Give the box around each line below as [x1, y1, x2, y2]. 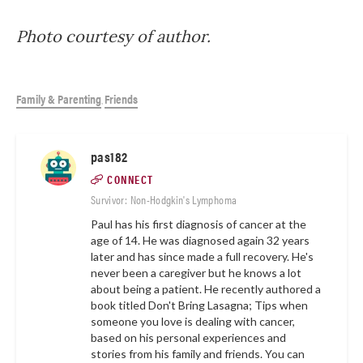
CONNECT [107, 171, 154, 187]
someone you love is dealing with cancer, [91, 314, 295, 328]
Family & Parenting [16, 90, 101, 107]
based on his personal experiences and [91, 331, 286, 344]
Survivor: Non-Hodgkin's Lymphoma [91, 191, 237, 207]
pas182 [91, 147, 128, 166]
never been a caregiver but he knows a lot [91, 266, 301, 280]
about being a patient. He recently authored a [91, 282, 321, 296]
